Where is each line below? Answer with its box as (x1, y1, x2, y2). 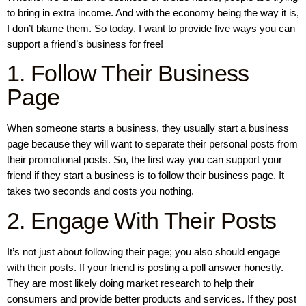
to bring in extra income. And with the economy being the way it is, (7, 7, 299, 18)
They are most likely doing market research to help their (7, 277, 254, 289)
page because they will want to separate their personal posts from (7, 138, 298, 150)
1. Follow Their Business (7, 60, 249, 87)
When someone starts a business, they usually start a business (7, 122, 289, 135)
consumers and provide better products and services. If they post (7, 292, 296, 305)
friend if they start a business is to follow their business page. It (7, 169, 284, 182)
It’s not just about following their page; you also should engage (7, 245, 280, 258)
